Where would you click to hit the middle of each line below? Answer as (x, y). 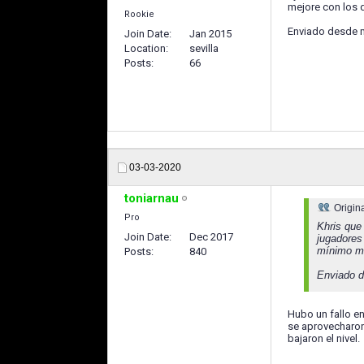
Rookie (139, 15)
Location (145, 49)
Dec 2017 (211, 237)
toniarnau (152, 199)
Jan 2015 (210, 34)
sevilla (204, 49)
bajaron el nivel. (324, 339)
